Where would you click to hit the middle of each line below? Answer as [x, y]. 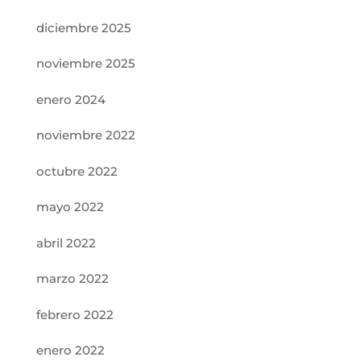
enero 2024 [71, 99]
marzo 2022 [72, 278]
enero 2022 [70, 350]
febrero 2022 [75, 314]
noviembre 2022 [85, 135]
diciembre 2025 [83, 27]
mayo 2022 [70, 207]
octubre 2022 [77, 171]
